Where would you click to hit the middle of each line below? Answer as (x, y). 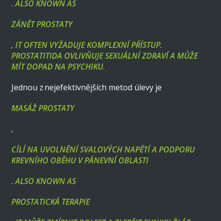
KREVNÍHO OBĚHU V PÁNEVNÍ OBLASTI (80, 160)
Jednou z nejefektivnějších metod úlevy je (87, 87)
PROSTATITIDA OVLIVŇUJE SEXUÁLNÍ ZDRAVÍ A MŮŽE (105, 55)
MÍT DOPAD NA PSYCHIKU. (58, 66)
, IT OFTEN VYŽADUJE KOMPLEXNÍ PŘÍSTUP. (87, 45)
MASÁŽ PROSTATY (43, 108)
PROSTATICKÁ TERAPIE (51, 202)
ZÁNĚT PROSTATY (42, 24)
